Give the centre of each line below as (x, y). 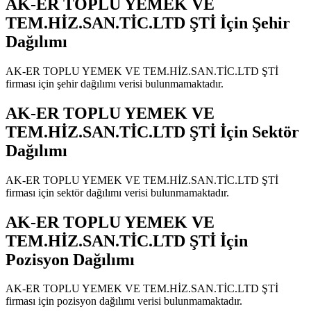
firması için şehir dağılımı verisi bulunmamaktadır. (115, 83)
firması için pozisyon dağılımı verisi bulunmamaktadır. (124, 301)
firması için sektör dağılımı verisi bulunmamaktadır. (117, 192)
